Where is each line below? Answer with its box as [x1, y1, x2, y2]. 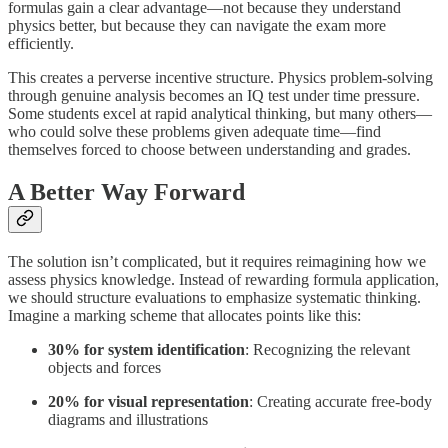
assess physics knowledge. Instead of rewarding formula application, [8, 270, 439, 288]
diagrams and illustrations [48, 410, 208, 428]
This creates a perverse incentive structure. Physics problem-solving [8, 68, 433, 86]
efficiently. [8, 34, 74, 52]
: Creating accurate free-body [249, 392, 432, 410]
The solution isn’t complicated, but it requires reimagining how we [8, 252, 426, 270]
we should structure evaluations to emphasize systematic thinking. [8, 288, 421, 306]
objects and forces [48, 358, 161, 376]
